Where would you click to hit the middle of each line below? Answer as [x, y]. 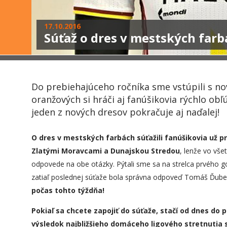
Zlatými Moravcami [68, 151]
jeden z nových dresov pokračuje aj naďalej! [125, 112]
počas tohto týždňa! [68, 190]
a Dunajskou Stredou [142, 151]
